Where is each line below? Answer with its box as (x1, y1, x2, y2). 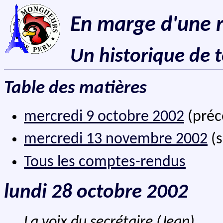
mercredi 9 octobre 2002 (24, 109, 184, 125)
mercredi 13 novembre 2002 (24, 131, 208, 148)
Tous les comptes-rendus (24, 154, 186, 170)
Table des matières (4, 79, 147, 98)
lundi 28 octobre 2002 (4, 182, 188, 203)
